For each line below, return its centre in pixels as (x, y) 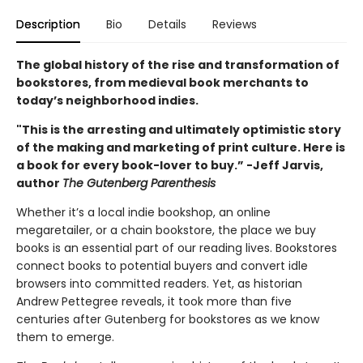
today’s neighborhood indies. (107, 101)
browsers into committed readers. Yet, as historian (159, 284)
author (39, 184)
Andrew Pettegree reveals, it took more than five (154, 302)
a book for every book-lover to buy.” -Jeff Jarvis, (170, 166)
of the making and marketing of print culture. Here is (181, 148)
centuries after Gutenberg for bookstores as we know (168, 320)
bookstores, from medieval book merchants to (162, 83)
